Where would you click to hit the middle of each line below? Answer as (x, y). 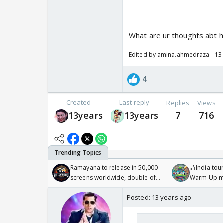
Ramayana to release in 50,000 (114, 168)
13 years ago (171, 197)
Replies (178, 102)
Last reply (135, 102)
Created (78, 102)
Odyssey (83, 188)
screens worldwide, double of (113, 178)
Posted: (139, 197)
